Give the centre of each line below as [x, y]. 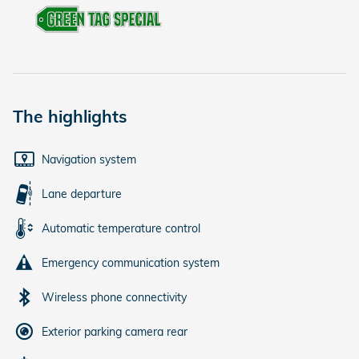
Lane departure [82, 194]
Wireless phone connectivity [114, 297]
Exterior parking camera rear [115, 331]
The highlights [70, 116]
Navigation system [89, 159]
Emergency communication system [131, 262]
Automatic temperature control [121, 228]
